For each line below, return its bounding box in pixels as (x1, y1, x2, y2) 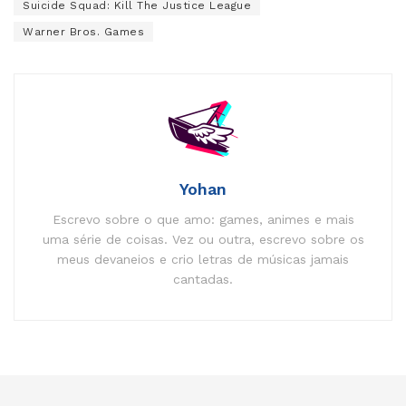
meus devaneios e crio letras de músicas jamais (57, 251, 349, 266)
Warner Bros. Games (23, 24, 144, 38)
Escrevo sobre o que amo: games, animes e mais (52, 211, 354, 227)
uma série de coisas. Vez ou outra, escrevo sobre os (42, 231, 364, 246)
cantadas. (173, 271, 233, 286)
